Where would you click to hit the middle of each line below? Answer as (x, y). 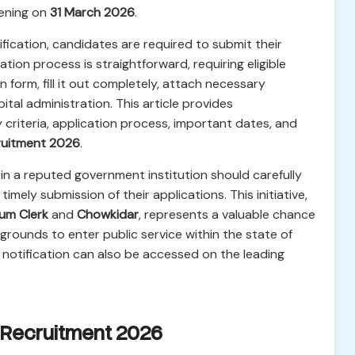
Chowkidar (108, 214)
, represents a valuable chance (227, 214)
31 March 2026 (92, 12)
